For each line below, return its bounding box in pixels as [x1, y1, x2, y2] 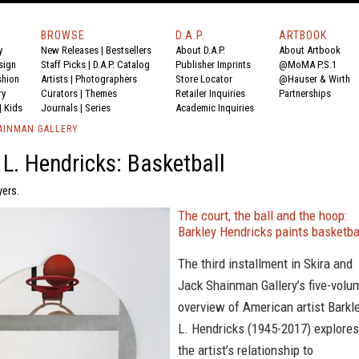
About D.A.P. [175, 44, 225, 56]
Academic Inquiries [175, 102, 254, 114]
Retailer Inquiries [175, 87, 245, 99]
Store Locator [175, 73, 232, 85]
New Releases [41, 44, 99, 56]
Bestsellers [106, 44, 151, 56]
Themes [85, 87, 117, 99]
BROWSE [41, 29, 85, 42]
